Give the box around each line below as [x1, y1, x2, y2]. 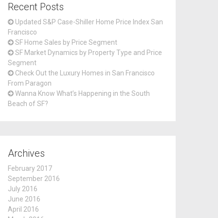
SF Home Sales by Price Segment [15, 38, 117, 46]
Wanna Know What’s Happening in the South [15, 90, 150, 97]
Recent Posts [8, 1, 64, 13]
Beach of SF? [8, 100, 48, 108]
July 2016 [8, 185, 37, 193]
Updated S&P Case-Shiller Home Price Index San [15, 18, 163, 26]
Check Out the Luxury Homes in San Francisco [15, 69, 155, 77]
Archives [8, 147, 45, 159]
